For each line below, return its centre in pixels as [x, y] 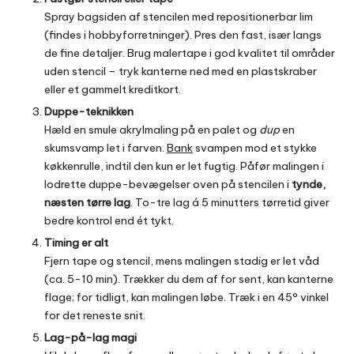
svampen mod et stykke [255, 147]
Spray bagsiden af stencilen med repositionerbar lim [179, 16]
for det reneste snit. [95, 316]
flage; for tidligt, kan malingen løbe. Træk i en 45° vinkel [186, 298]
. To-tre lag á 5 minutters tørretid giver [230, 202]
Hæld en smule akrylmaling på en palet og [152, 129]
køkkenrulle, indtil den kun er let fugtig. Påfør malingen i [184, 166]
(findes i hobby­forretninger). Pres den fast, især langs [183, 34]
